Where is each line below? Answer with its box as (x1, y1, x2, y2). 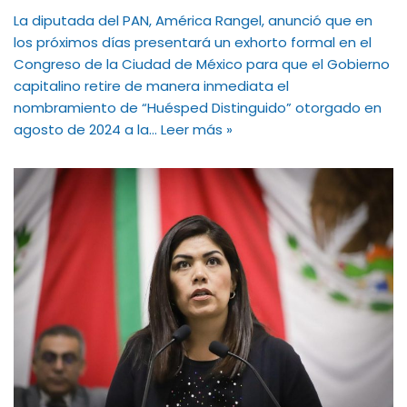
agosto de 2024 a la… (14, 120, 161, 140)
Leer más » (161, 120, 233, 140)
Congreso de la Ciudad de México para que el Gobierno (14, 55, 390, 74)
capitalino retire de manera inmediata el (14, 76, 289, 96)
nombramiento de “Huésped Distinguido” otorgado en (14, 98, 382, 118)
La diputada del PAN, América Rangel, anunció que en (14, 11, 372, 31)
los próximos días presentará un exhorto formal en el (14, 33, 372, 53)
